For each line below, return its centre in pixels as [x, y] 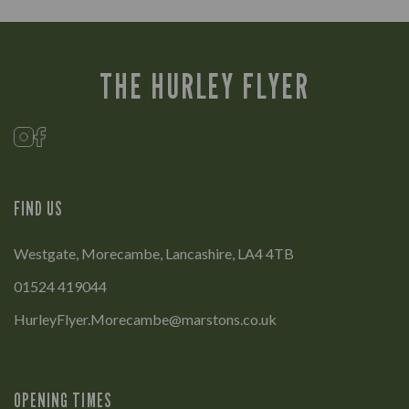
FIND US [39, 209]
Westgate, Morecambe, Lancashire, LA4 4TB [154, 254]
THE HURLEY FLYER [204, 86]
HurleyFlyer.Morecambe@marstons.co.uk [145, 320]
